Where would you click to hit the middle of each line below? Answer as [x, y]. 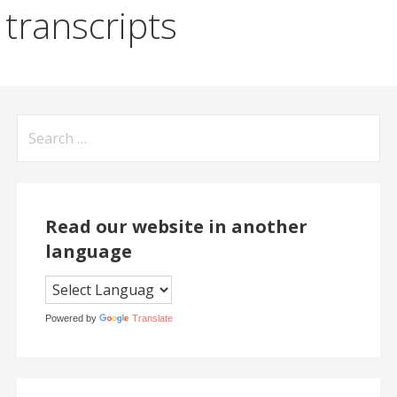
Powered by [72, 319]
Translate [152, 319]
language [88, 252]
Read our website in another [176, 227]
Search [39, 126]
